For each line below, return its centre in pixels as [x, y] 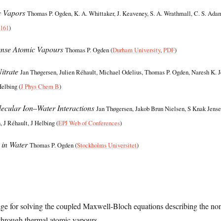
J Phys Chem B [40, 86]
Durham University [137, 50]
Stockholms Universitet [107, 145]
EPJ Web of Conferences [89, 123]
